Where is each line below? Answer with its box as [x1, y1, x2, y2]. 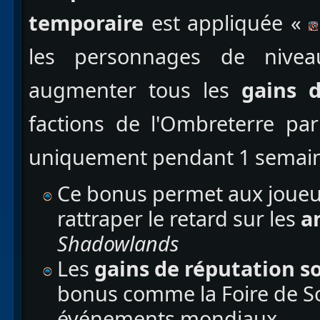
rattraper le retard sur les [57, 204, 296, 233]
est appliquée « [144, 9, 309, 37]
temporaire [29, 9, 144, 37]
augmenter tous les [29, 76, 241, 104]
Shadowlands [57, 229, 179, 258]
